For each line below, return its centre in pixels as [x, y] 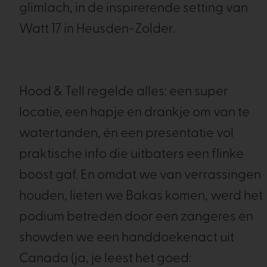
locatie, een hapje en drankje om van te [134, 113]
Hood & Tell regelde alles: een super [124, 92]
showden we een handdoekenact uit [127, 238]
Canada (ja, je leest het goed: [105, 259]
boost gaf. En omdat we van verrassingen [140, 176]
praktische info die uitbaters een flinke [131, 155]
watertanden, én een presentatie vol [126, 134]
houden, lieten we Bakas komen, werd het [141, 196]
